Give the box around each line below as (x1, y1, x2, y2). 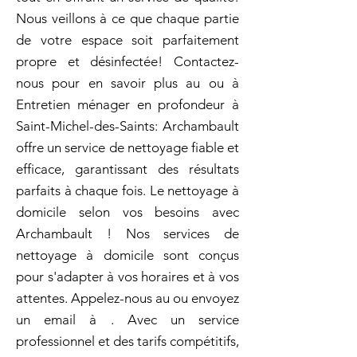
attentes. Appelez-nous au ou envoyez (16, 290, 239, 306)
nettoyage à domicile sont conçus (16, 247, 239, 263)
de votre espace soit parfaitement (16, 32, 239, 48)
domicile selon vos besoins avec (16, 204, 239, 220)
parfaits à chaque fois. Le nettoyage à (16, 182, 239, 198)
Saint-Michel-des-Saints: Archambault (16, 118, 239, 134)
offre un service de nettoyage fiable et (16, 139, 239, 155)
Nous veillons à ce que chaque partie (16, 10, 239, 26)
